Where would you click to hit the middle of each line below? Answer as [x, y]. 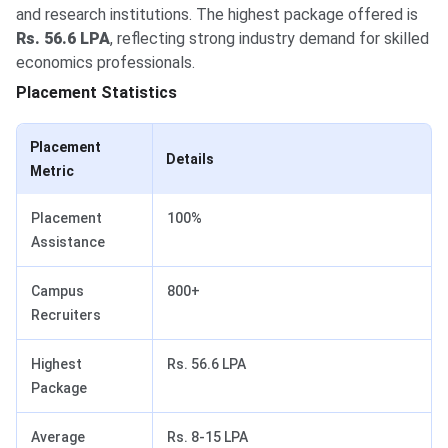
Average [58, 437]
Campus [57, 291]
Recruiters [66, 315]
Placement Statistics [96, 93]
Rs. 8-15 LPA [207, 437]
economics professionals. [105, 63]
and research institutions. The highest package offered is [217, 15]
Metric [52, 171]
